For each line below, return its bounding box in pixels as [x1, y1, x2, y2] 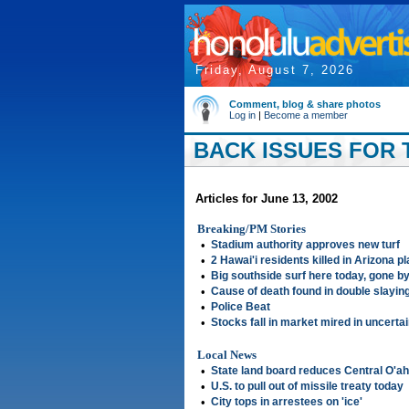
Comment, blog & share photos [229, 99, 381, 110]
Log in [229, 110, 256, 121]
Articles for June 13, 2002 [195, 192, 338, 205]
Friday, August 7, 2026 [195, 63, 354, 77]
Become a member [264, 110, 348, 121]
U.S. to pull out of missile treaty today [211, 380, 404, 393]
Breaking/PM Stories [197, 222, 306, 236]
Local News [197, 348, 257, 362]
